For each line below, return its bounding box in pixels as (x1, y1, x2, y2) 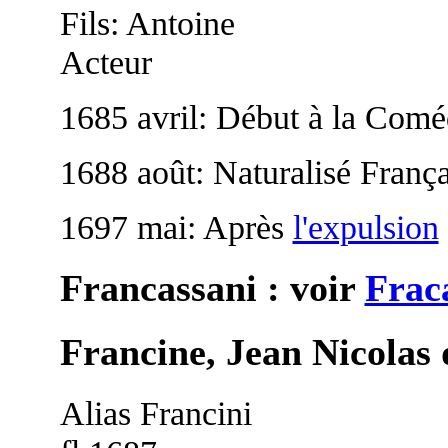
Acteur (59, 42, 152, 81)
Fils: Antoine (59, 3, 235, 42)
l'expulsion (292, 207, 439, 246)
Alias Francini (59, 394, 252, 433)
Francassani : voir (59, 267, 365, 310)
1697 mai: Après (59, 207, 293, 246)
